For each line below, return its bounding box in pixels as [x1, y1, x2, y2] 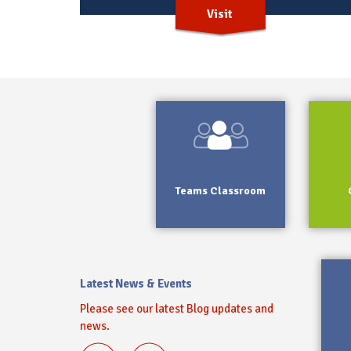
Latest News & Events [80, 277, 192, 291]
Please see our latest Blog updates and [80, 302, 273, 317]
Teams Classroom [175, 184, 266, 198]
